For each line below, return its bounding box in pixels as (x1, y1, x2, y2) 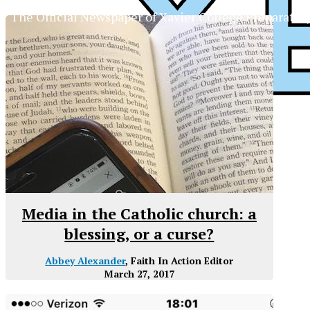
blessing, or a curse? (64, 224, 215, 244)
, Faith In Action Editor (125, 254, 234, 268)
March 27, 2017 (103, 267, 175, 281)
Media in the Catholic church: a (21, 203, 257, 224)
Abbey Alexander (45, 254, 126, 268)
